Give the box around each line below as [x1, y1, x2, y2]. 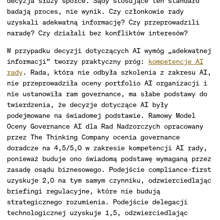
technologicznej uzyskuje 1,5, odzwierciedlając [7, 208, 188, 217]
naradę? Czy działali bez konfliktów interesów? [7, 28, 188, 37]
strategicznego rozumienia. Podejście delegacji [7, 197, 188, 206]
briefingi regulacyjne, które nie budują [7, 186, 160, 195]
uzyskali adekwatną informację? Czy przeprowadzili [7, 17, 199, 27]
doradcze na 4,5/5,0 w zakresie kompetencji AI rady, [7, 143, 207, 152]
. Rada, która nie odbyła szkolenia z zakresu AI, [23, 67, 211, 77]
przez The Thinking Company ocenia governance [7, 132, 180, 141]
